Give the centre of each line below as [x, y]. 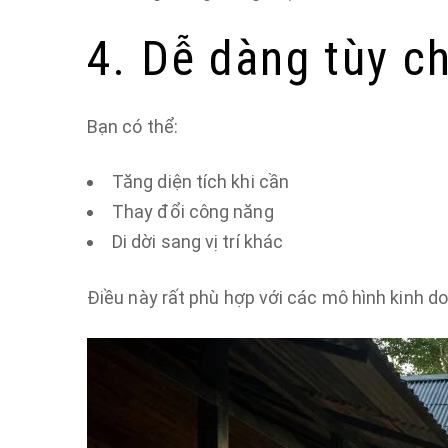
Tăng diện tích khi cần [200, 181]
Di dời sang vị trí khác [198, 241]
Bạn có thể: [132, 126]
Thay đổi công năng [193, 211]
